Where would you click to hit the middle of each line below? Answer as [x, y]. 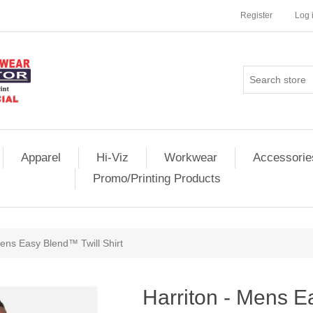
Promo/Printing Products [157, 179]
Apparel [41, 158]
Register [256, 15]
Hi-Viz [112, 158]
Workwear [191, 158]
